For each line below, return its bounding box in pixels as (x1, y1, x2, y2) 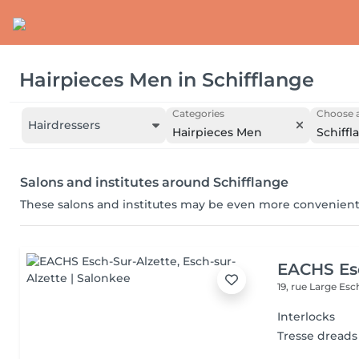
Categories (172, 107, 224, 119)
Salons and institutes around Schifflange (20, 175, 288, 190)
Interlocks (277, 309, 336, 324)
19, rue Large (277, 280, 340, 292)
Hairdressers (28, 118, 100, 132)
